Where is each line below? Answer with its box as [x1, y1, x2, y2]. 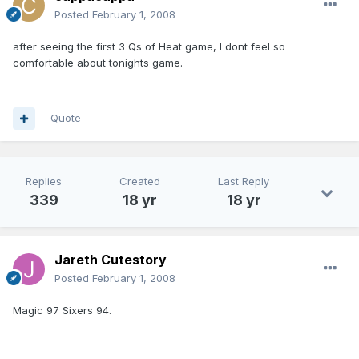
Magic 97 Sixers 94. [13, 304, 111, 317]
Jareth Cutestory [54, 252, 167, 268]
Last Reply [218, 175, 269, 188]
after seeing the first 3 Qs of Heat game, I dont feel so [13, 40, 285, 54]
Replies [26, 175, 62, 188]
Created [119, 175, 160, 188]
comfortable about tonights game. [13, 56, 183, 70]
